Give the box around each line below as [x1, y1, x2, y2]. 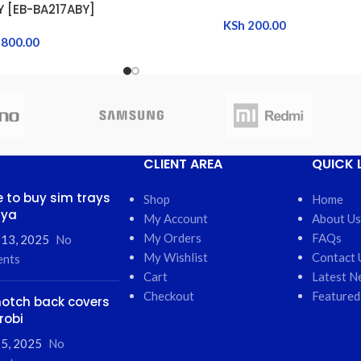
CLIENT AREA [143, 154, 222, 173]
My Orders [143, 230, 201, 245]
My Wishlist [143, 249, 208, 264]
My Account [143, 210, 208, 226]
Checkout [143, 288, 194, 303]
